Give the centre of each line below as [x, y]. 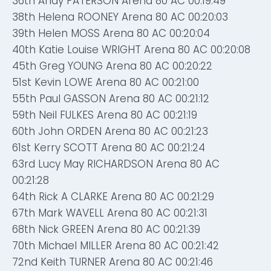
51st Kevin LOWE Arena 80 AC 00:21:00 [106, 82]
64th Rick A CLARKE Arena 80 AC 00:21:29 [113, 197]
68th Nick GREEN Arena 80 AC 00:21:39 [106, 229]
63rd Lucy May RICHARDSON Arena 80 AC [116, 164]
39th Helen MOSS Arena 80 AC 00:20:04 [111, 33]
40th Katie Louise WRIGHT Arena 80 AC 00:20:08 [131, 50]
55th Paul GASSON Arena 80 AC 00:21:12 [111, 99]
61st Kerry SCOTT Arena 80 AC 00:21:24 [109, 148]
